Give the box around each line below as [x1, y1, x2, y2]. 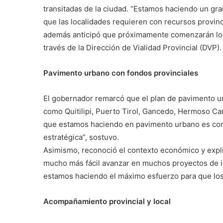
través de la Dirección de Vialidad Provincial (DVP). [43, 43, 222, 52]
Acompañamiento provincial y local [43, 197, 171, 206]
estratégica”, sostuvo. [43, 132, 119, 142]
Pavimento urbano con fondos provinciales [43, 68, 198, 78]
